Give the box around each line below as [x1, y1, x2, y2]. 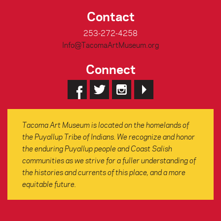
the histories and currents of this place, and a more [22, 167, 185, 177]
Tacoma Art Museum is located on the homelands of [22, 120, 189, 130]
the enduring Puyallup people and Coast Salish [22, 144, 172, 153]
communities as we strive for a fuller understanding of [22, 155, 196, 165]
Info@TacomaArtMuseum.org [62, 40, 159, 50]
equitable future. [22, 179, 76, 189]
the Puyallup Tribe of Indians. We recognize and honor [22, 132, 195, 142]
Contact [86, 8, 135, 24]
